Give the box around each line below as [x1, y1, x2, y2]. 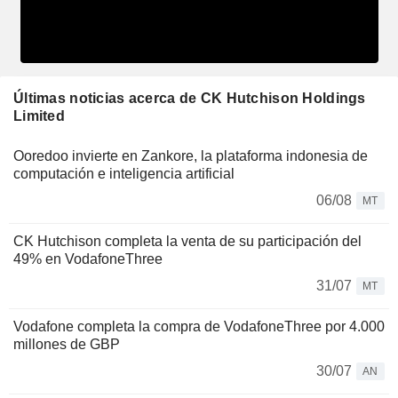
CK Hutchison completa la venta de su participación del [13, 233, 362, 249]
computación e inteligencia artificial [13, 165, 235, 181]
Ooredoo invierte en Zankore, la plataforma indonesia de [13, 147, 368, 163]
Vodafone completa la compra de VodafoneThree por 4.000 [13, 318, 385, 334]
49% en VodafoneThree [13, 251, 163, 267]
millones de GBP [13, 336, 120, 352]
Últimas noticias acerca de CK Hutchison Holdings [13, 90, 366, 106]
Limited [13, 107, 65, 123]
